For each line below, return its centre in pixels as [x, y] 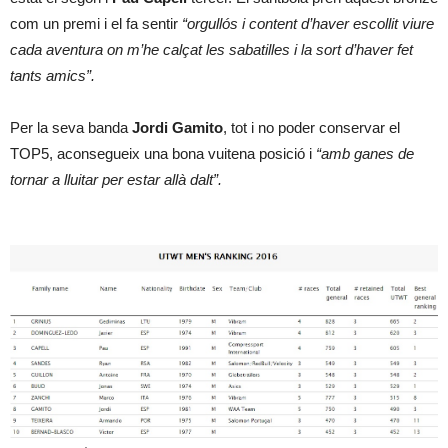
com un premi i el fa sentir [96, 23]
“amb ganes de [365, 153]
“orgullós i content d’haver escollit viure [308, 23]
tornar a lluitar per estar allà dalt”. [116, 179]
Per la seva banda [71, 127]
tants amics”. [52, 75]
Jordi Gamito [177, 127]
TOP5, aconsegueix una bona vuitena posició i [163, 153]
